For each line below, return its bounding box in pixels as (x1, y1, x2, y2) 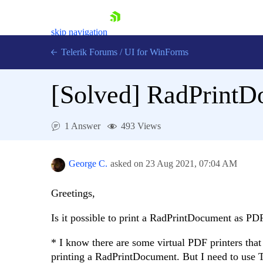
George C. (69, 159, 107, 169)
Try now (75, 181, 106, 191)
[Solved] (51, 80, 147, 109)
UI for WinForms (124, 47, 188, 57)
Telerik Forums (59, 47, 117, 57)
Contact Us (86, 170, 128, 180)
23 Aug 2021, (146, 159, 199, 169)
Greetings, (51, 187, 95, 200)
